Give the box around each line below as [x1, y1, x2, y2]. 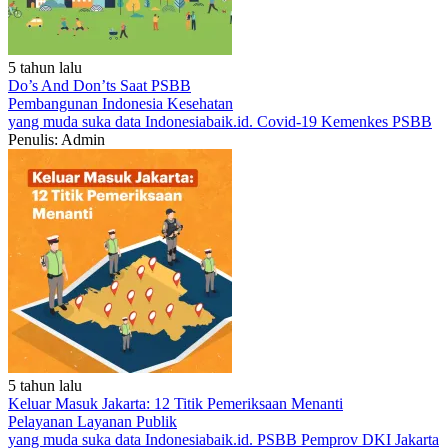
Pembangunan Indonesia [8, 95, 167, 112]
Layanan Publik [77, 413, 177, 430]
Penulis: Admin [8, 131, 105, 148]
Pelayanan [8, 413, 77, 430]
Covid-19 [257, 113, 321, 130]
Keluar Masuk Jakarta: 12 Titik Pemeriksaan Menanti [8, 395, 343, 412]
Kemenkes [321, 113, 392, 130]
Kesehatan [167, 95, 233, 112]
